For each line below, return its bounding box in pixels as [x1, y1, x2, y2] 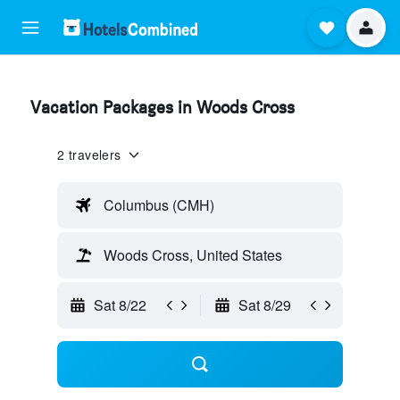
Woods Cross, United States [104, 245, 282, 266]
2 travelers [57, 146, 121, 164]
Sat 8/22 [94, 294, 146, 315]
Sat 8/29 [237, 294, 291, 315]
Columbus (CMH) [104, 195, 214, 216]
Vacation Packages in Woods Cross [30, 96, 295, 118]
